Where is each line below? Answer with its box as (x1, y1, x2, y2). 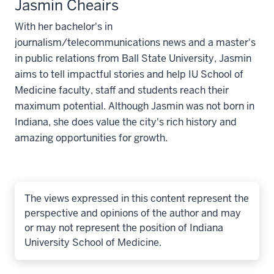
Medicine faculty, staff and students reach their (15, 83, 229, 97)
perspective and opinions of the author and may (24, 206, 241, 220)
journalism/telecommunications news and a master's (15, 35, 256, 49)
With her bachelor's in (15, 20, 113, 33)
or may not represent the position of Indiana (24, 221, 223, 234)
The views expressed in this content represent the (24, 191, 249, 205)
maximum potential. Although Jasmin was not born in (15, 99, 254, 113)
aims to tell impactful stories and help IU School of (15, 67, 243, 81)
